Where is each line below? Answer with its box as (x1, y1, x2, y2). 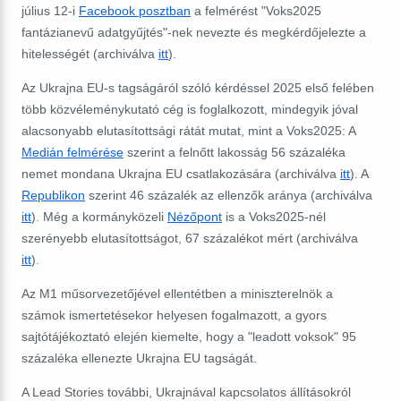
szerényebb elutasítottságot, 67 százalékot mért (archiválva (21, 230, 358, 245)
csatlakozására (186, 166, 271, 181)
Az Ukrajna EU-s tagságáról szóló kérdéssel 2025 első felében (21, 80, 374, 95)
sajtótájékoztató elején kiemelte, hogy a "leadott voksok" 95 (21, 328, 356, 344)
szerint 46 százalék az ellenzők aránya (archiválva (85, 187, 372, 202)
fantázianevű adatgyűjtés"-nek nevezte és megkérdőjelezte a (21, 24, 366, 39)
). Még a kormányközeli (31, 209, 167, 224)
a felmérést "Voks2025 (191, 3, 321, 18)
